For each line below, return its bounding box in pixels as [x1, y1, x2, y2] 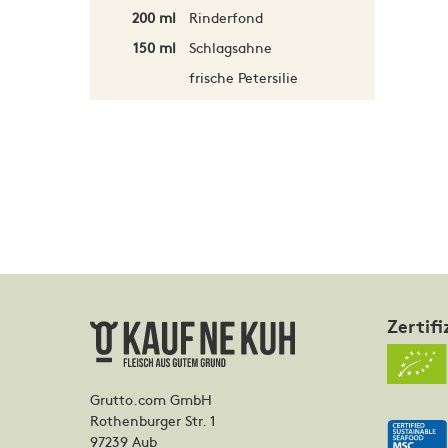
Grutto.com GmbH [90, 389, 212, 410]
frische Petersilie [188, 67, 298, 87]
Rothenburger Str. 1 [90, 410, 216, 431]
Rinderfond [188, 7, 263, 27]
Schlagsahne [188, 37, 272, 57]
